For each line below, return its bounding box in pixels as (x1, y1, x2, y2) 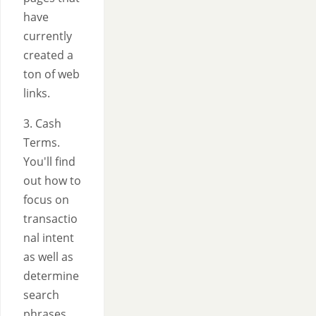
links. (23, 85, 50, 101)
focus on (23, 192, 69, 207)
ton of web (23, 66, 80, 82)
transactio (23, 211, 78, 226)
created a (23, 47, 73, 63)
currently (23, 28, 72, 44)
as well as (23, 249, 73, 265)
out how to (23, 173, 81, 188)
